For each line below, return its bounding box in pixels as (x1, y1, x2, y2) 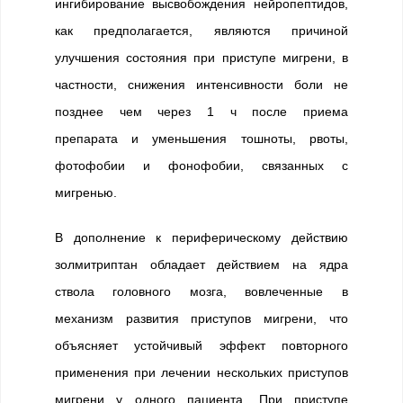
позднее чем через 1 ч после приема (55, 104, 348, 119)
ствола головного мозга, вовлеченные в (55, 284, 348, 299)
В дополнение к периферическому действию (55, 230, 348, 245)
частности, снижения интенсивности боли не (55, 77, 348, 92)
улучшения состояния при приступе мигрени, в (55, 50, 348, 65)
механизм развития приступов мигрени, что (55, 311, 348, 326)
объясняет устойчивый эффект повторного (55, 338, 348, 353)
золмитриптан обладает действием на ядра (55, 257, 348, 272)
